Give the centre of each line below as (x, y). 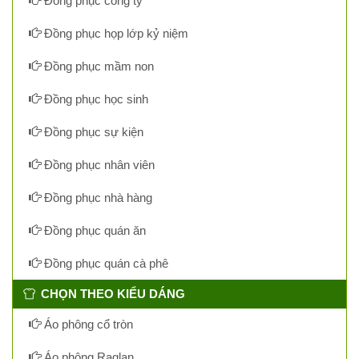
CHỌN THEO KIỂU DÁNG (113, 294)
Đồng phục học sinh (95, 99)
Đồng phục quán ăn (93, 231)
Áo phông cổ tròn (87, 325)
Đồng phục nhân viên (98, 165)
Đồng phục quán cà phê (105, 264)
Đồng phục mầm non (97, 67)
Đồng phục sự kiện (92, 132)
